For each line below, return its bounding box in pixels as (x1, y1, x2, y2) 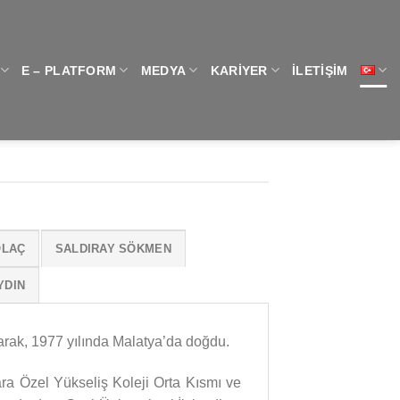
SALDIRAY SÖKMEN (54, 241, 171, 255)
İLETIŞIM (292, 62, 348, 78)
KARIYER (210, 62, 268, 78)
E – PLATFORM (21, 62, 117, 78)
